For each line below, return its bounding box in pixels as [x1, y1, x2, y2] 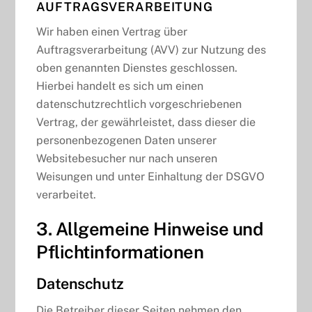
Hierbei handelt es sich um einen [36, 79, 204, 93]
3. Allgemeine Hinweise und [36, 219, 263, 240]
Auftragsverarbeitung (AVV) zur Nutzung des [36, 42, 267, 56]
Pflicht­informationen [36, 242, 204, 263]
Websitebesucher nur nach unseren [36, 151, 218, 165]
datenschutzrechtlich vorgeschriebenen [36, 97, 242, 111]
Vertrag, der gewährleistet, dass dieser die [36, 115, 256, 129]
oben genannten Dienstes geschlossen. [36, 61, 238, 75]
